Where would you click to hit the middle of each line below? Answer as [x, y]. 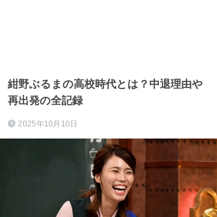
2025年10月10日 [48, 124]
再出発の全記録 [45, 101]
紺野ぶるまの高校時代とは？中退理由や [105, 84]
